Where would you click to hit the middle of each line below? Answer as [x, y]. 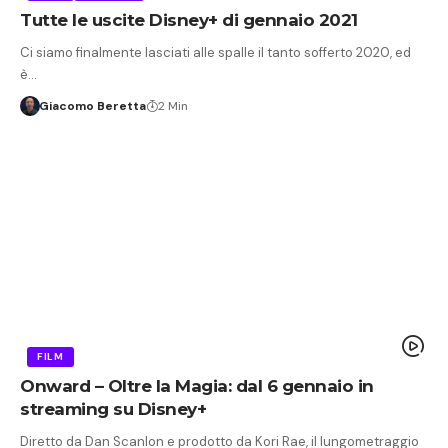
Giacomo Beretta [92, 105]
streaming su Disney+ [113, 408]
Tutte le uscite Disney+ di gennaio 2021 [189, 19]
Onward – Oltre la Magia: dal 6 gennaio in [197, 385]
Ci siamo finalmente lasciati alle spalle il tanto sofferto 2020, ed [215, 52]
